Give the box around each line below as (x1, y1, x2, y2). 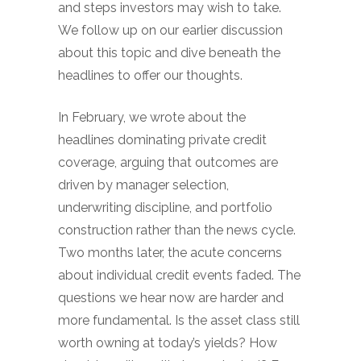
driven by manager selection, (58, 177, 229, 193)
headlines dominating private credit (58, 132, 267, 147)
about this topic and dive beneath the (58, 45, 280, 60)
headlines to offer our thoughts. (58, 68, 243, 83)
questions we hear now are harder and (58, 290, 284, 305)
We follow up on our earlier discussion (58, 23, 283, 38)
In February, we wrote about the (58, 110, 246, 125)
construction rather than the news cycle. (58, 222, 296, 238)
